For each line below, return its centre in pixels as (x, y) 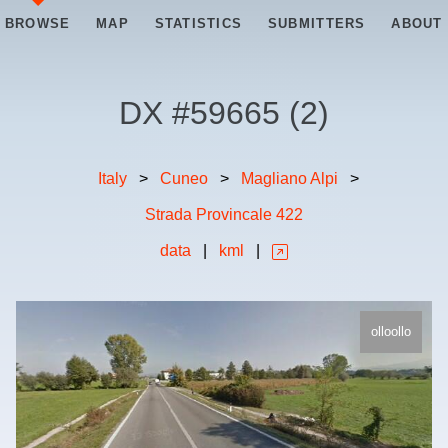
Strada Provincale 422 (224, 215)
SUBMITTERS (316, 23)
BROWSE (37, 23)
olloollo (391, 332)
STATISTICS (198, 23)
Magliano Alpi (289, 179)
